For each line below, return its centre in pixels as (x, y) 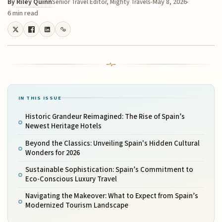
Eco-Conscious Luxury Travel (71, 179)
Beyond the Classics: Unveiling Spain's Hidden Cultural (112, 143)
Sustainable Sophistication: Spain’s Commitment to (109, 169)
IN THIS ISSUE (40, 98)
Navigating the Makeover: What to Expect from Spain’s (111, 196)
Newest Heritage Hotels (63, 126)
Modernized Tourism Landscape (77, 206)
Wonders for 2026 (52, 153)
